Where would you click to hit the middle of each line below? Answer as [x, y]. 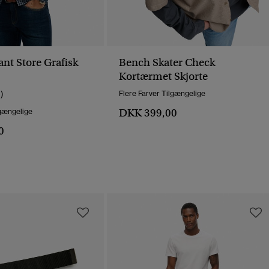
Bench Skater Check [167, 63]
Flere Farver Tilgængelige [162, 94]
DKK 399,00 [148, 113]
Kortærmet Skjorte [163, 77]
